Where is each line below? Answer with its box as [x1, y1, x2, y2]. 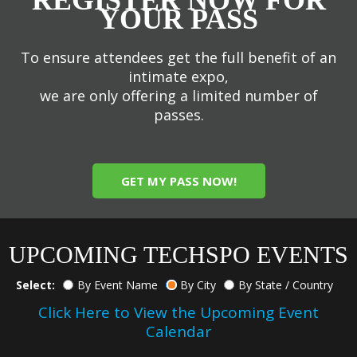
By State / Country [238, 277, 333, 292]
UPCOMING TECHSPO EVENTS [9, 241, 348, 268]
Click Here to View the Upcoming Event [38, 301, 319, 323]
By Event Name [77, 277, 158, 292]
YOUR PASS [99, 2, 258, 35]
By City [180, 277, 216, 292]
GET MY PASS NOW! [120, 172, 237, 189]
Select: [16, 277, 55, 292]
